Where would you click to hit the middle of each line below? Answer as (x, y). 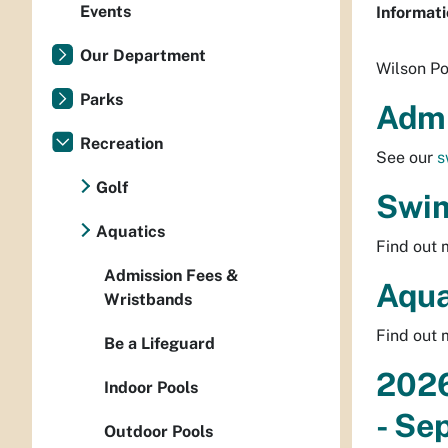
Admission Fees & (171, 275)
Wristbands (148, 299)
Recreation (121, 143)
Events (105, 11)
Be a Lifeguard (159, 343)
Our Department (143, 55)
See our (406, 157)
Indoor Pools (151, 387)
